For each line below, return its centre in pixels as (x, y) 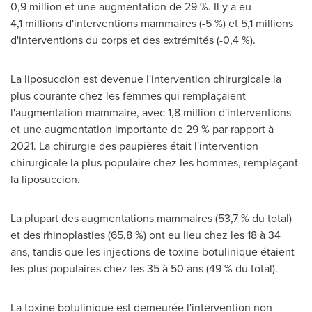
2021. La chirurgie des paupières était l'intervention (134, 146)
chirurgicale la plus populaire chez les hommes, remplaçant (154, 163)
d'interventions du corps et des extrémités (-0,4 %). (133, 40)
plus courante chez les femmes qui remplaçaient (128, 96)
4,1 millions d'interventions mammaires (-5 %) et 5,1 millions (152, 23)
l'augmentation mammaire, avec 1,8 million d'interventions (151, 112)
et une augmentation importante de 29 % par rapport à (142, 129)
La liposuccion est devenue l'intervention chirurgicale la (146, 79)
